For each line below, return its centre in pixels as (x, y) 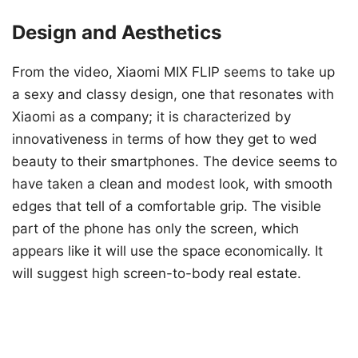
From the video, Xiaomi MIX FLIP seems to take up (173, 72)
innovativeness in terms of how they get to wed (165, 139)
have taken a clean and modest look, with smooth (172, 184)
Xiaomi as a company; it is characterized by (151, 117)
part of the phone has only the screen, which (155, 229)
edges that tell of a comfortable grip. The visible (167, 207)
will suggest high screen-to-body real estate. (157, 274)
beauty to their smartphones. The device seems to (175, 162)
